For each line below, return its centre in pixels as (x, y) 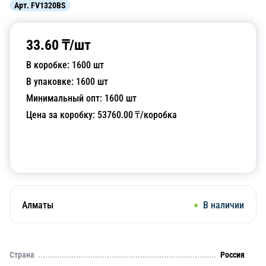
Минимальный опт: (65, 98)
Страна (22, 255)
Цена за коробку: (62, 115)
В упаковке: (51, 82)
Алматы (38, 205)
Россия (232, 255)
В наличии (224, 205)
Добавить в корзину (133, 149)
